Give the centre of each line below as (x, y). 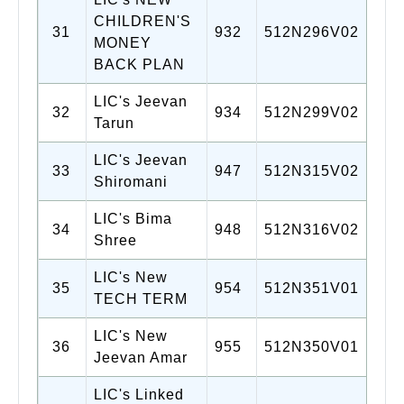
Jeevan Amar (141, 357)
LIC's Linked (139, 394)
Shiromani (131, 181)
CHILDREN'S (142, 21)
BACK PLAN (139, 64)
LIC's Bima (133, 218)
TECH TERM (141, 298)
